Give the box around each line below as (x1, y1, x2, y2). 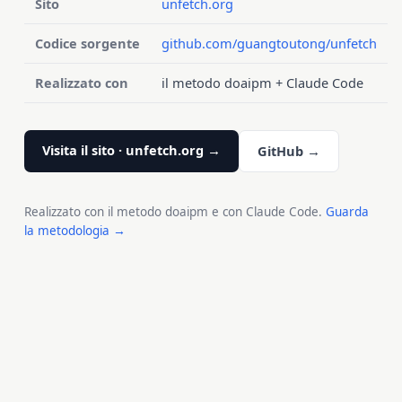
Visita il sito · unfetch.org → (41, 140, 221, 159)
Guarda (325, 203, 369, 220)
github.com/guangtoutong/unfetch (161, 33, 377, 52)
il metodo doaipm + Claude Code (161, 73, 363, 92)
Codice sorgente (34, 33, 140, 52)
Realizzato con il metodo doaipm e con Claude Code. (23, 203, 326, 220)
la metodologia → (23, 222, 126, 239)
